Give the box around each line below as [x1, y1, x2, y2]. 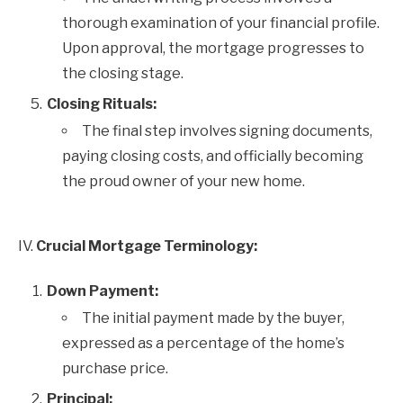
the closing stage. [62, 65, 184, 82]
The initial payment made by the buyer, [82, 309, 345, 327]
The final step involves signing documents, [82, 122, 372, 139]
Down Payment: [47, 282, 158, 300]
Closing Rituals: [47, 95, 157, 112]
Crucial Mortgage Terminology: [36, 237, 257, 255]
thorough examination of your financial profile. [62, 14, 380, 31]
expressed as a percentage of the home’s [62, 335, 345, 352]
